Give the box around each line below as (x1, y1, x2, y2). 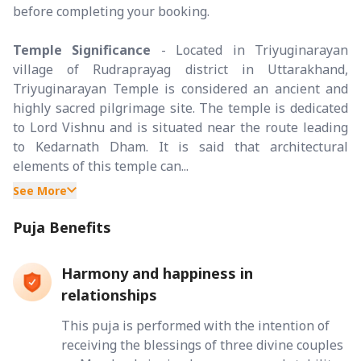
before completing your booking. (13, 2, 210, 20)
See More (13, 182, 67, 198)
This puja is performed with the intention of (61, 316, 330, 334)
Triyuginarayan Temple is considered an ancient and (13, 79, 348, 98)
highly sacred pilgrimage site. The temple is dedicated (13, 98, 348, 117)
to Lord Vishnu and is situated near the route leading (13, 118, 348, 136)
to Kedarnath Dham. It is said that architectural (13, 137, 348, 156)
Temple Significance (13, 40, 151, 59)
